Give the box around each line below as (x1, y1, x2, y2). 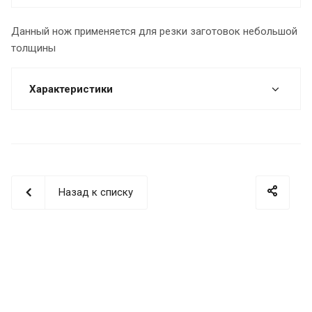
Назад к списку (58, 185, 133, 198)
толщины (11, 41, 56, 54)
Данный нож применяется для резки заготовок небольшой (11, 24, 297, 38)
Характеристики (29, 82, 113, 95)
